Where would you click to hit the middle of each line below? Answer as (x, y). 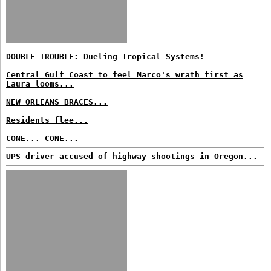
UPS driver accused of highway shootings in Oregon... (132, 156)
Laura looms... (40, 84)
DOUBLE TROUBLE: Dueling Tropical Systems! (105, 57)
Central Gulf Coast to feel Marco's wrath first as (125, 75)
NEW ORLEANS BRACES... (57, 102)
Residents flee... (47, 120)
